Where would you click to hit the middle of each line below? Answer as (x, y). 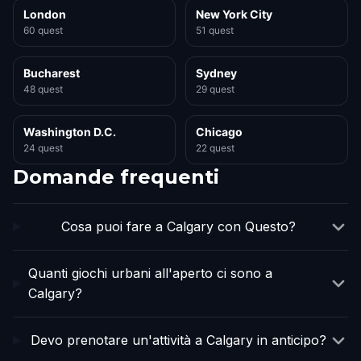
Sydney (216, 73)
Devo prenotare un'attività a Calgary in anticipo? (179, 340)
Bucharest (52, 73)
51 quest (215, 30)
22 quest (215, 148)
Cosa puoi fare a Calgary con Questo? (179, 226)
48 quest (43, 89)
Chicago (219, 132)
